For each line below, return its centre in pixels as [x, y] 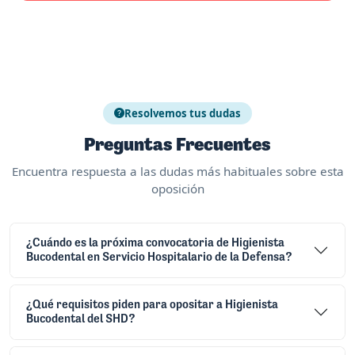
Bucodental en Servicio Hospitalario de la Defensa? [159, 258]
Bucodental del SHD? [80, 319]
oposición [177, 189]
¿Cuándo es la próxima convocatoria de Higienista [155, 243]
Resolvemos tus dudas [183, 113]
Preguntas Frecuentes [177, 145]
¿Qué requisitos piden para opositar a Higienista [152, 305]
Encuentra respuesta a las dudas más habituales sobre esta [177, 172]
